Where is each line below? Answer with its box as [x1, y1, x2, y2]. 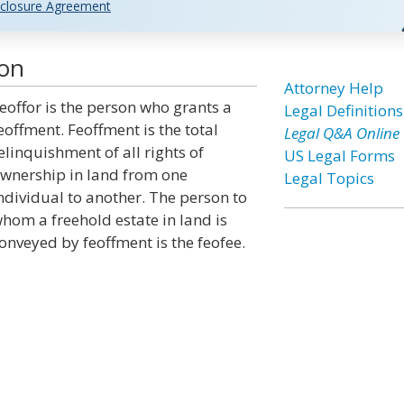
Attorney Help [283, 78, 383, 98]
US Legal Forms [283, 145, 395, 166]
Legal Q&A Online [283, 123, 399, 143]
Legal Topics [283, 168, 374, 188]
